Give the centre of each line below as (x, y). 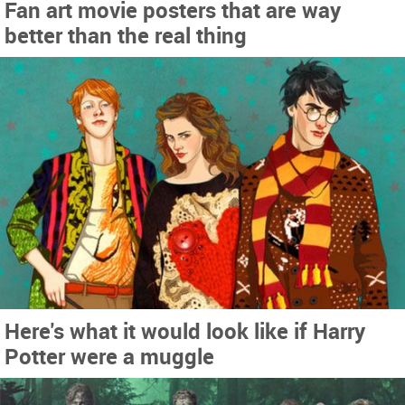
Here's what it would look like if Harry (185, 330)
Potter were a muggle (109, 356)
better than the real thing (126, 35)
